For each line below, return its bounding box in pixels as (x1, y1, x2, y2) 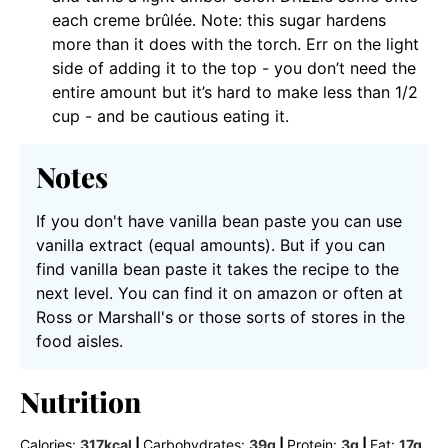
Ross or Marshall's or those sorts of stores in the (36, 307, 405, 328)
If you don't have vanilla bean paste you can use (36, 211, 402, 232)
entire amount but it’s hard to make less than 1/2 (52, 82, 418, 103)
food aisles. (36, 331, 123, 352)
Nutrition (20, 383, 141, 421)
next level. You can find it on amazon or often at (36, 283, 403, 304)
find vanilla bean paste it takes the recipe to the (36, 259, 399, 280)
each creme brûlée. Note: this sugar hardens (52, 10, 386, 31)
